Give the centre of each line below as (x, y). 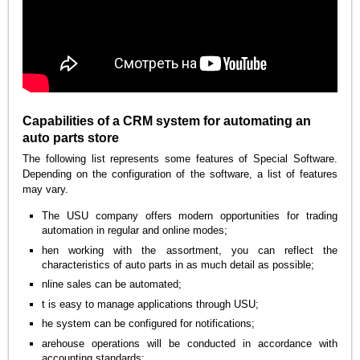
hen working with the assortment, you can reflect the (190, 250)
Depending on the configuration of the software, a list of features (180, 174)
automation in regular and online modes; (135, 231)
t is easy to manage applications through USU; (151, 304)
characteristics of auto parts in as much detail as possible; (178, 264)
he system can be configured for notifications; (149, 324)
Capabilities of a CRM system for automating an (167, 121)
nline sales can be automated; (112, 284)
